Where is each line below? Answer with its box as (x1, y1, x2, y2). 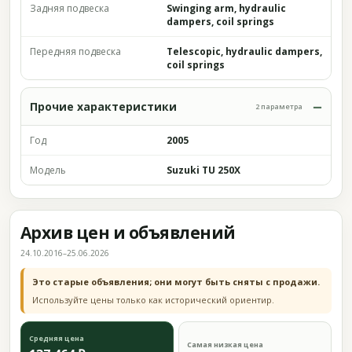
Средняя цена (29, 333, 84, 343)
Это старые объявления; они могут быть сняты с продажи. (32, 276, 320, 288)
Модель (30, 163, 66, 177)
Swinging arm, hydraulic (167, 2, 286, 15)
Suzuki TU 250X (167, 163, 240, 177)
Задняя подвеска (30, 2, 109, 15)
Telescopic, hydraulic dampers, (167, 45, 322, 58)
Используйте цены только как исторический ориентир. (32, 294, 274, 306)
